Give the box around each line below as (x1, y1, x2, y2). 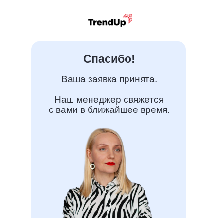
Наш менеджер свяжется (54, 94, 163, 105)
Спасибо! (83, 53, 135, 65)
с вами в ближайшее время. (48, 105, 170, 115)
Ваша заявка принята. (61, 74, 157, 84)
